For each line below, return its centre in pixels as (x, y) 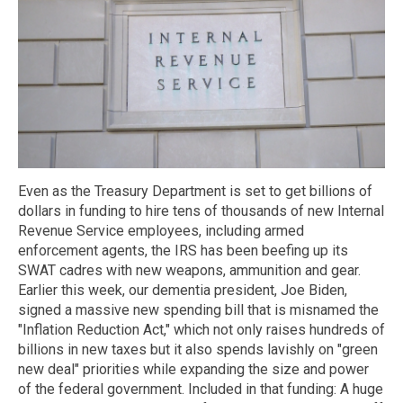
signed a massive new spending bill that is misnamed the (198, 309)
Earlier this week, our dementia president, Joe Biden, (183, 290)
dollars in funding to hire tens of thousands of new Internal (201, 210)
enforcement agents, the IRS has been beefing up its (183, 250)
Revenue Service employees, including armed (161, 230)
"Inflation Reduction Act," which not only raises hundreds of (201, 329)
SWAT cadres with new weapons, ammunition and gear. (189, 270)
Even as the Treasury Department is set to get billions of (195, 191)
